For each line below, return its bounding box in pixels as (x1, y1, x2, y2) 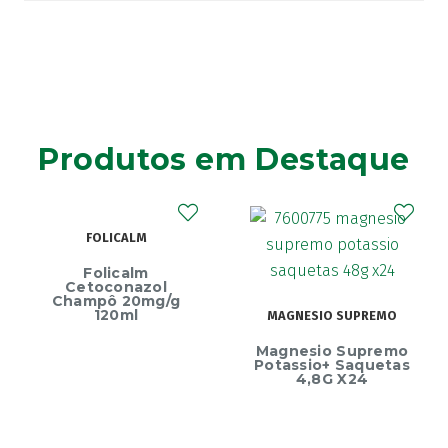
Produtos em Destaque (38, 140, 410, 178)
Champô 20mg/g (51, 292, 181, 311)
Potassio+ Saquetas (253, 356, 411, 375)
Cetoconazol (64, 278, 168, 297)
